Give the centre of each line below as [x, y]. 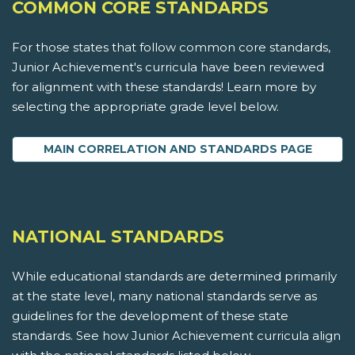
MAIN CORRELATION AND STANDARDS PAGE [177, 149]
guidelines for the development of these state [150, 316]
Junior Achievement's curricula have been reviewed [168, 67]
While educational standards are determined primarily [174, 277]
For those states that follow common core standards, [171, 48]
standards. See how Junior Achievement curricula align [176, 336]
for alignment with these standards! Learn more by [164, 87]
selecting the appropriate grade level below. [145, 107]
